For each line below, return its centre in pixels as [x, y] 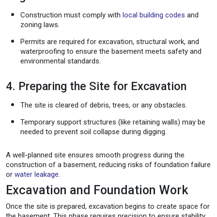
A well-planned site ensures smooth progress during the [95, 155]
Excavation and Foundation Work [97, 190]
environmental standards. [61, 61]
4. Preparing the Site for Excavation [96, 86]
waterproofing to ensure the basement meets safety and [111, 51]
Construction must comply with [71, 15]
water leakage [37, 174]
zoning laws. [40, 24]
